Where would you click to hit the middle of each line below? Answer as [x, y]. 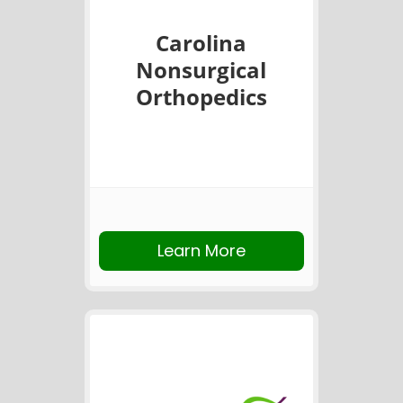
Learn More [201, 250]
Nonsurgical [201, 69]
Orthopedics [201, 96]
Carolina [201, 42]
